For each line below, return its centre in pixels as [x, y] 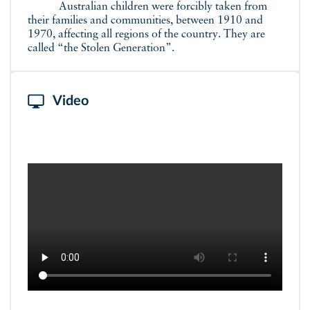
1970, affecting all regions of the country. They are [146, 34]
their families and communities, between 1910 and [145, 20]
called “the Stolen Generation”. [101, 48]
